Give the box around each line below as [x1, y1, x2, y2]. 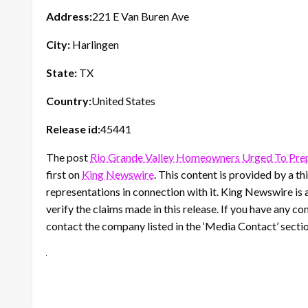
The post [46, 150, 90, 164]
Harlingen [70, 37, 119, 51]
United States [91, 93, 155, 107]
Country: [46, 93, 91, 107]
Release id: [46, 122, 100, 135]
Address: [46, 9, 92, 23]
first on [46, 167, 82, 181]
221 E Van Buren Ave [92, 9, 189, 23]
